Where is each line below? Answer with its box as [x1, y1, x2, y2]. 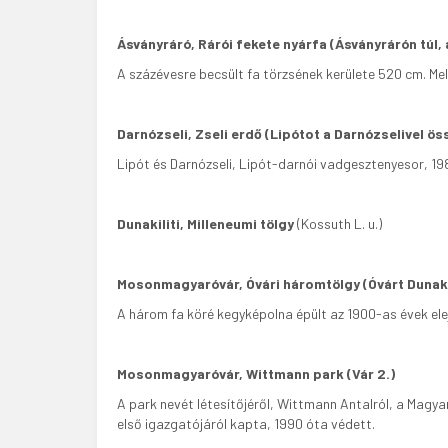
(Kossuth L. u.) [294, 215, 382, 232]
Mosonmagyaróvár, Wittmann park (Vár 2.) [117, 365, 395, 382]
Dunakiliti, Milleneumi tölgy [117, 215, 294, 232]
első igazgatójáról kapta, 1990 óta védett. [117, 415, 375, 432]
